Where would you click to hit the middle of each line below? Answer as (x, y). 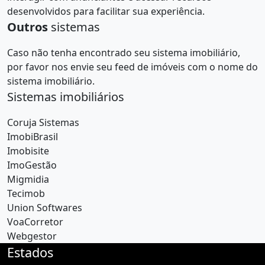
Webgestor (32, 236)
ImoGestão (32, 165)
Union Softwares (45, 208)
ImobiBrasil (33, 137)
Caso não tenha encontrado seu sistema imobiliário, (124, 53)
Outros (28, 27)
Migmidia (28, 180)
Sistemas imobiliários (66, 97)
